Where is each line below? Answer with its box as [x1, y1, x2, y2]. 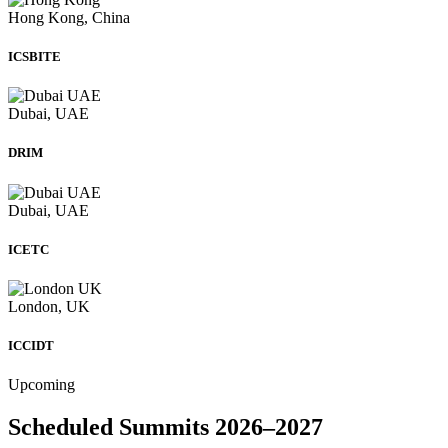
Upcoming [8, 376, 75, 394]
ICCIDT [8, 338, 54, 354]
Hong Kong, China [8, 8, 130, 26]
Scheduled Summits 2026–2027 [8, 414, 323, 441]
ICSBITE [8, 49, 61, 65]
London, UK [8, 297, 90, 315]
